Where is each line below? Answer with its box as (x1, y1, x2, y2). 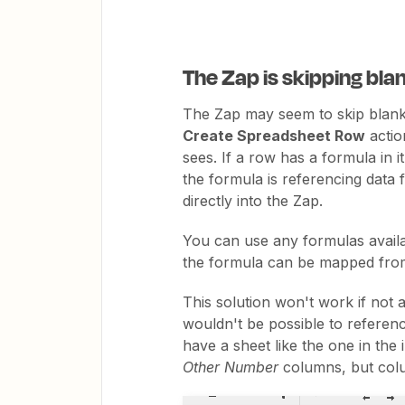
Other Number (183, 358, 278, 377)
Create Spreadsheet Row (183, 127, 365, 146)
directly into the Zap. (183, 192, 323, 211)
